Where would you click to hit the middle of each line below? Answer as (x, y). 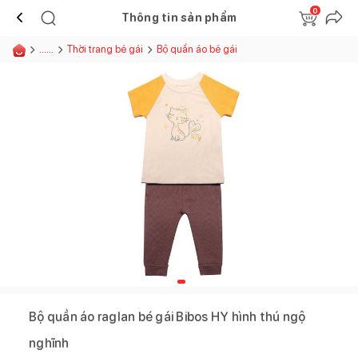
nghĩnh (49, 343)
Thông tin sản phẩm (179, 17)
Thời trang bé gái (105, 49)
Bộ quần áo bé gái (197, 49)
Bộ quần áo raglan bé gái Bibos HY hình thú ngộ (167, 316)
